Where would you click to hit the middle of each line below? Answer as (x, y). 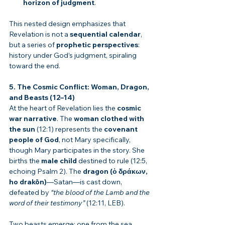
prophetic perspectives (97, 45)
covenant (122, 129)
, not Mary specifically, (95, 140)
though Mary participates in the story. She (78, 150)
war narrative (33, 119)
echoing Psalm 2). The (46, 172)
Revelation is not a (39, 34)
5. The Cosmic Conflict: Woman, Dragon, (80, 87)
